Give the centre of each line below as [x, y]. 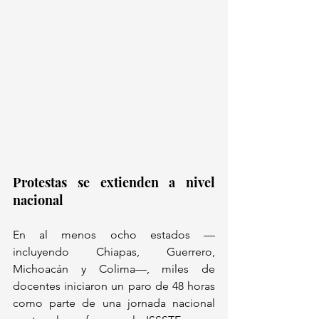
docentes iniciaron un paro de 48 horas [114, 286]
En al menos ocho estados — [114, 235]
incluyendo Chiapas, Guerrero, [114, 252]
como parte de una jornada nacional [114, 303]
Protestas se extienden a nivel [114, 183]
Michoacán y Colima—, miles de [114, 269]
